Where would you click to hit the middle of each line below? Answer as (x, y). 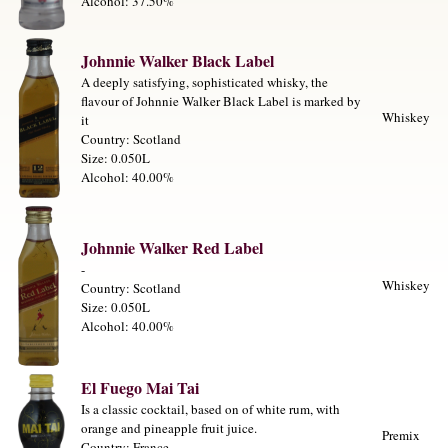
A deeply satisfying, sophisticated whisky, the (204, 82)
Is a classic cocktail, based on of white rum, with (210, 409)
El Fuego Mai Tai (140, 388)
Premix (401, 435)
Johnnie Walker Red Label (172, 248)
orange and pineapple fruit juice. (169, 428)
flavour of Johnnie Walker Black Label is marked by (221, 101)
